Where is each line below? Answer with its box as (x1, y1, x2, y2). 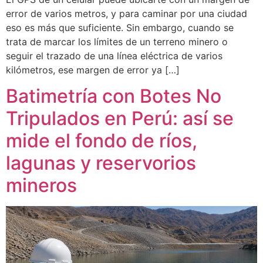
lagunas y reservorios (6, 151, 196, 175)
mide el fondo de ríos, (6, 129, 197, 153)
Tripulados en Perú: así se (6, 107, 234, 130)
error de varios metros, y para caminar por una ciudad (6, 7, 247, 19)
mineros (6, 174, 77, 197)
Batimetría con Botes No (6, 85, 221, 108)
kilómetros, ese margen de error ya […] (6, 63, 180, 76)
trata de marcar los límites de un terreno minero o (6, 35, 228, 48)
